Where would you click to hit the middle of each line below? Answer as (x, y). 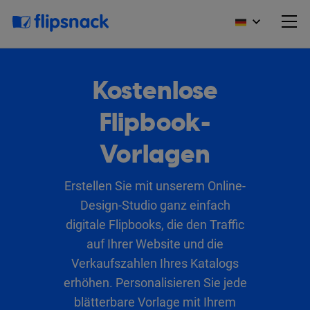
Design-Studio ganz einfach (155, 205)
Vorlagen (155, 154)
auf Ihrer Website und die (155, 244)
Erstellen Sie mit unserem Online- (155, 186)
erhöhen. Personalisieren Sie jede (155, 283)
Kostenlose (155, 91)
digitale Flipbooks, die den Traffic (155, 225)
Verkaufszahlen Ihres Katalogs (155, 263)
